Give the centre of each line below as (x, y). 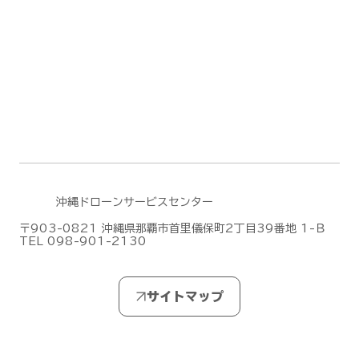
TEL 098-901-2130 (83, 242)
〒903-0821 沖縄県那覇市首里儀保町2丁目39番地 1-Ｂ (172, 229)
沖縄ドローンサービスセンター (134, 202)
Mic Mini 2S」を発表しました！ (173, 14)
